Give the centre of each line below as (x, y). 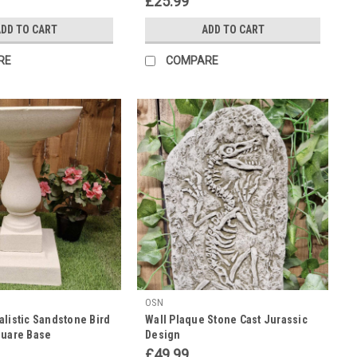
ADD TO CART (233, 29)
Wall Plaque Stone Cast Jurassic (226, 319)
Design (163, 334)
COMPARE (192, 60)
